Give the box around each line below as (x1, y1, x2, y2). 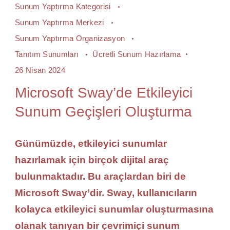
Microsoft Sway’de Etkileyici (15, 84, 193, 101)
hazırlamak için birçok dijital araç (15, 154, 169, 165)
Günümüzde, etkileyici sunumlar (15, 138, 167, 149)
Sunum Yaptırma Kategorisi (15, 2, 113, 11)
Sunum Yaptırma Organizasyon (15, 33, 127, 43)
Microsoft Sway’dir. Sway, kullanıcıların (15, 187, 197, 198)
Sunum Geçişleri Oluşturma (15, 103, 192, 120)
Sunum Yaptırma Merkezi (15, 17, 106, 27)
